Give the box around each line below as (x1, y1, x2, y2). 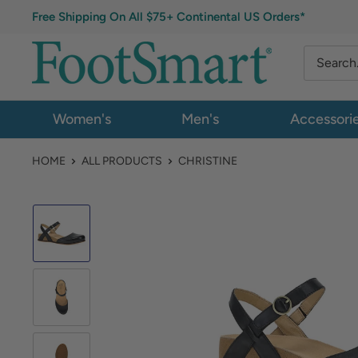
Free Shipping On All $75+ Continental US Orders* (32, 10, 305, 24)
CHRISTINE (178, 154, 237, 168)
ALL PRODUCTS (82, 154, 162, 168)
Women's (52, 110, 111, 128)
